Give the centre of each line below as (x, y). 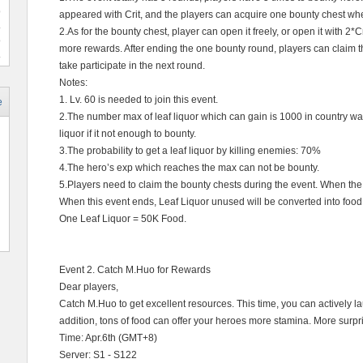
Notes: (73, 83)
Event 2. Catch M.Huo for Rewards (135, 270)
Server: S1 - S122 (98, 355)
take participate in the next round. (132, 66)
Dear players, (89, 287)
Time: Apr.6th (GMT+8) (108, 338)
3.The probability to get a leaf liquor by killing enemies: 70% (190, 151)
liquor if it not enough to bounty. (128, 134)
